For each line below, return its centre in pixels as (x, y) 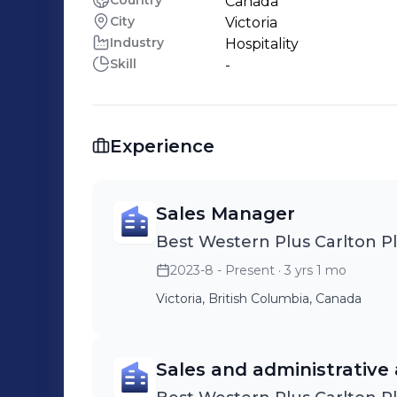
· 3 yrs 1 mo (311, 270)
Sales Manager (226, 214)
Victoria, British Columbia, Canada (259, 299)
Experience (162, 146)
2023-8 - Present (222, 270)
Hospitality (262, 44)
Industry (137, 43)
